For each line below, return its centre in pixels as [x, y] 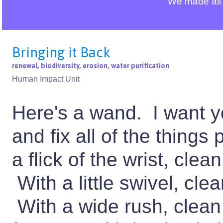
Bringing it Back [61, 53]
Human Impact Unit [46, 79]
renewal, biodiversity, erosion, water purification [91, 66]
